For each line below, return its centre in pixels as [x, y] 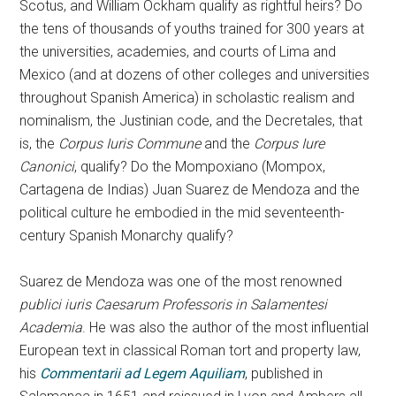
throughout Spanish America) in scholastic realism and [187, 98]
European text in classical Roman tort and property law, [190, 350]
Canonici [47, 167]
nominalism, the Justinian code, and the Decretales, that [191, 121]
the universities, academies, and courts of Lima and [178, 52]
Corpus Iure [289, 144]
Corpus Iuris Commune [130, 144]
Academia [51, 327]
